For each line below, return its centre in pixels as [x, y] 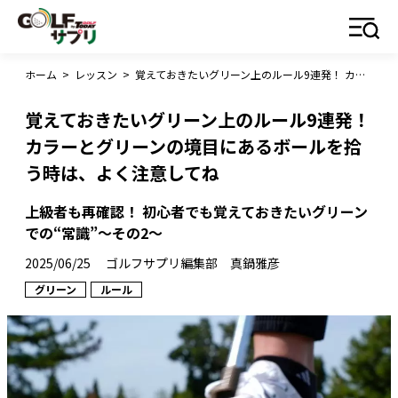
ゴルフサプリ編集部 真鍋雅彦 [193, 263]
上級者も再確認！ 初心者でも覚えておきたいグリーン [196, 211]
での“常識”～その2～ [94, 233]
